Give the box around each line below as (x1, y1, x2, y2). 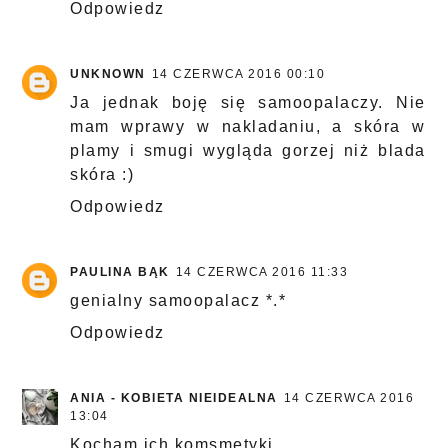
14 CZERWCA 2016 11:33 (175, 265, 349, 280)
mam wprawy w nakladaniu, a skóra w (70, 118, 426, 136)
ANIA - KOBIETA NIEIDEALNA (70, 391, 278, 406)
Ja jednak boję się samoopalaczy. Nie (70, 94, 426, 112)
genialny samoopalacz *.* (70, 292, 287, 310)
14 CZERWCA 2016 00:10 (151, 67, 326, 82)
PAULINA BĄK (70, 265, 170, 280)
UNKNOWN (70, 67, 146, 82)
